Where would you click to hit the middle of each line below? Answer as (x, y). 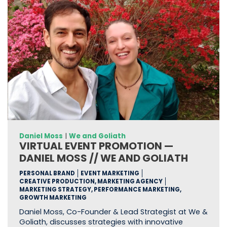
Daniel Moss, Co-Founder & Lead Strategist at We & (113, 212)
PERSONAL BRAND (47, 173)
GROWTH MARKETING (53, 197)
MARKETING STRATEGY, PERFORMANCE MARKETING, (100, 189)
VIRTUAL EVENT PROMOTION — (96, 146)
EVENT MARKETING (110, 173)
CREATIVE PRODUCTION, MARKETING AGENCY (91, 181)
